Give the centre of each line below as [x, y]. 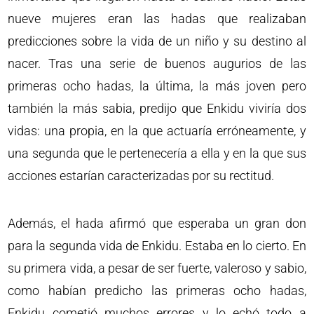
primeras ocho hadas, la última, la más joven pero [157, 86]
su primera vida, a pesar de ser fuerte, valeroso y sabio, [157, 268]
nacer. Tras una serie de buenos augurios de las [157, 63]
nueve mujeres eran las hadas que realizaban [157, 19]
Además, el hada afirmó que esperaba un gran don [157, 223]
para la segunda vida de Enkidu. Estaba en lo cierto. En [157, 246]
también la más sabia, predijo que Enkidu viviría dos [157, 108]
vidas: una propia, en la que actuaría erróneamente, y [157, 131]
